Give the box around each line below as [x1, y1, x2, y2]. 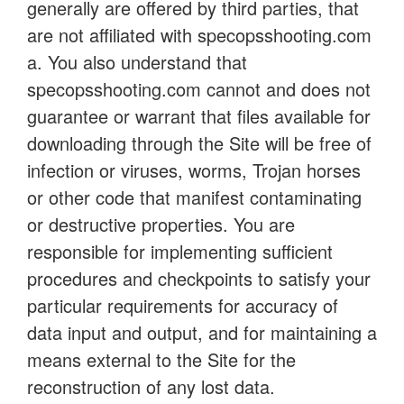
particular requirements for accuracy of [27, 292, 338, 318]
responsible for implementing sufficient [27, 238, 333, 264]
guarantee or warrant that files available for [27, 103, 371, 129]
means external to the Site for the [27, 346, 296, 372]
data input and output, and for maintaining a [27, 319, 377, 345]
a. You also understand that [27, 49, 247, 75]
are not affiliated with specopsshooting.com [27, 22, 372, 48]
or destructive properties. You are [27, 211, 295, 237]
